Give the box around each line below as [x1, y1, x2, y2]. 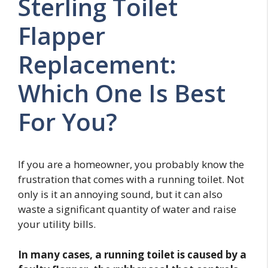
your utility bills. [18, 217, 96, 232]
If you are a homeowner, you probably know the [18, 157, 244, 172]
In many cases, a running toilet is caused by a [18, 247, 246, 261]
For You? [18, 105, 117, 139]
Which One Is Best [18, 77, 226, 110]
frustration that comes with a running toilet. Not [18, 172, 244, 187]
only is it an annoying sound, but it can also [18, 187, 223, 202]
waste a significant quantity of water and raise [18, 202, 236, 217]
